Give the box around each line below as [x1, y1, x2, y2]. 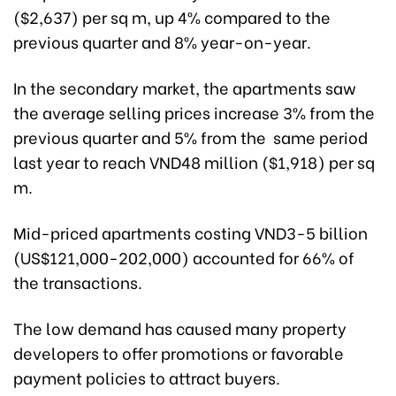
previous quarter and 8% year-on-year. [13, 28, 311, 53]
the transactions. [13, 269, 142, 293]
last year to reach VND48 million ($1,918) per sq [13, 148, 375, 173]
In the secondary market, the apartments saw [13, 74, 356, 99]
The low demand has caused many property [13, 315, 346, 339]
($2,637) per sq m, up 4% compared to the [13, 4, 331, 28]
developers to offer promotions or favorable [13, 339, 344, 364]
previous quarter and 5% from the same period [13, 124, 368, 148]
